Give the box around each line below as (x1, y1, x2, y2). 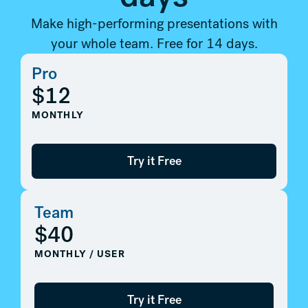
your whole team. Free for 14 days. (50, 34, 258, 53)
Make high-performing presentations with (30, 14, 278, 33)
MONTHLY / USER (34, 247, 125, 261)
